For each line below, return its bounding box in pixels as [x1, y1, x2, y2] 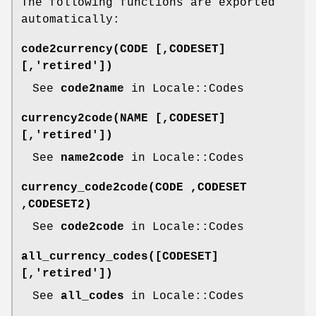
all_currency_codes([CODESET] [21, 250, 219, 264]
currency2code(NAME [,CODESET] [21, 112, 226, 126]
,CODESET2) [21, 198, 92, 212]
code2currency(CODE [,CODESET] [21, 43, 226, 56]
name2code [61, 152, 124, 165]
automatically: [21, 13, 120, 27]
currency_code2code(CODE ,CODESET [21, 181, 247, 195]
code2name [61, 83, 124, 96]
